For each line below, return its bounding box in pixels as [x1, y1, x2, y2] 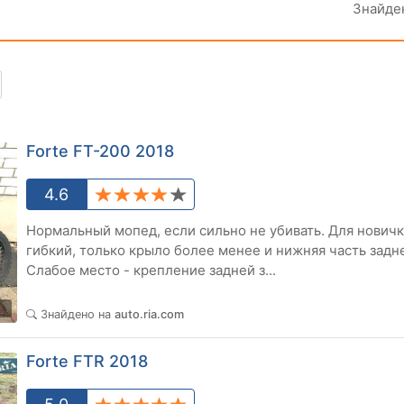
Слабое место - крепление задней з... [26, 262, 276, 280]
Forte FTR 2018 [26, 352, 148, 372]
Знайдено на [41, 308, 115, 322]
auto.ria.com [115, 308, 184, 322]
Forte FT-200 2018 [26, 142, 174, 161]
